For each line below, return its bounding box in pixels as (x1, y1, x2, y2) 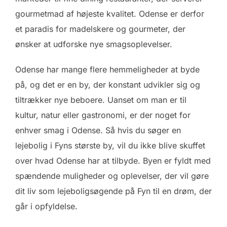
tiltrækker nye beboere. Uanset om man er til (15, 95, 186, 105)
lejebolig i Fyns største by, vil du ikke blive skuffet (15, 140, 205, 151)
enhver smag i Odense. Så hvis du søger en (15, 125, 181, 136)
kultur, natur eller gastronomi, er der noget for (15, 110, 191, 121)
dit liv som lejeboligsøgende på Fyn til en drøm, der (15, 186, 212, 197)
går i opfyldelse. (15, 201, 78, 212)
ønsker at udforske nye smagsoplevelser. (15, 39, 172, 50)
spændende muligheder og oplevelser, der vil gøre (15, 171, 209, 181)
